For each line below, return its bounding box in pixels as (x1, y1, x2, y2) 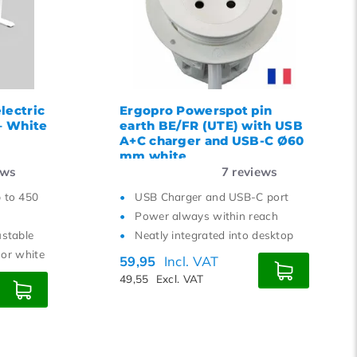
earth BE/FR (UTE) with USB (120, 118, 303, 133)
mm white (120, 148, 187, 163)
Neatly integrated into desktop (135, 228, 294, 241)
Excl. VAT (155, 272, 204, 285)
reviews (229, 164, 278, 179)
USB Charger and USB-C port (135, 190, 289, 203)
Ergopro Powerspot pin (120, 103, 273, 118)
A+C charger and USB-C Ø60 (120, 133, 304, 148)
